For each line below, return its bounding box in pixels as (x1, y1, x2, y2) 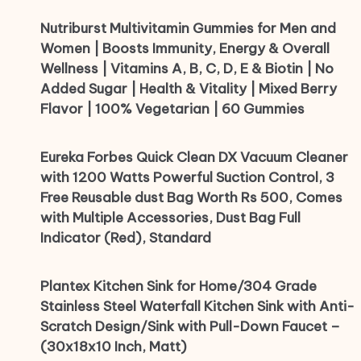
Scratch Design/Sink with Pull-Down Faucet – (40, 317, 340, 336)
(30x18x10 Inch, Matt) (40, 338, 187, 356)
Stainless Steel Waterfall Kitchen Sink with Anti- (40, 297, 355, 316)
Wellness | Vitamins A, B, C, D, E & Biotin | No (40, 60, 334, 78)
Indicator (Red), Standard (40, 229, 211, 247)
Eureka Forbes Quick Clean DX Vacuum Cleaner (40, 148, 348, 167)
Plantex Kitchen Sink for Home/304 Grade (40, 277, 317, 296)
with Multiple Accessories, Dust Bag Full (40, 209, 301, 227)
